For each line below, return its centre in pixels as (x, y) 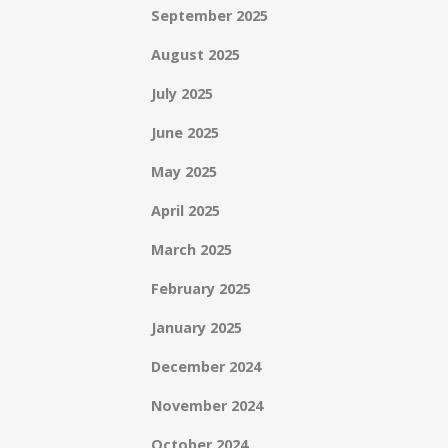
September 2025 (209, 15)
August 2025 (195, 54)
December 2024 (206, 366)
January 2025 (196, 327)
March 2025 (191, 249)
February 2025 (201, 288)
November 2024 (207, 405)
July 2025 (182, 93)
